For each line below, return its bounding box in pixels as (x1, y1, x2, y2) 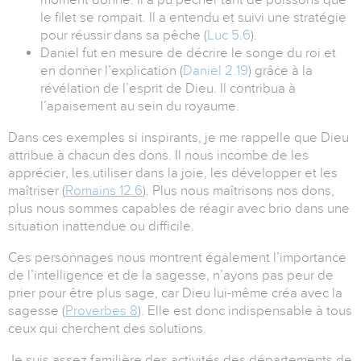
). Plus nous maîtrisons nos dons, (143, 183, 334, 199)
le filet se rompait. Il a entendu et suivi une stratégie (40, 10, 346, 26)
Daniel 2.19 (183, 63, 248, 79)
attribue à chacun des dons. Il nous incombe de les (8, 147, 309, 164)
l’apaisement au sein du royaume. (40, 98, 239, 114)
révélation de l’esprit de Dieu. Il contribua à (40, 81, 296, 97)
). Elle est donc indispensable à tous (138, 303, 352, 319)
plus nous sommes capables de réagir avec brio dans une (8, 201, 350, 217)
